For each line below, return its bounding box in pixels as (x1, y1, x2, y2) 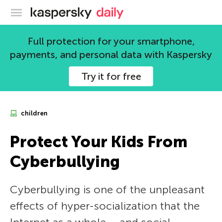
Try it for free (81, 70, 141, 82)
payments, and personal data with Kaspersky (10, 49, 212, 60)
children (19, 110, 48, 117)
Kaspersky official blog (92, 6, 171, 16)
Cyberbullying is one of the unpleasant (10, 183, 205, 196)
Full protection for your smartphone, (27, 35, 195, 47)
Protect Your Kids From (10, 132, 187, 151)
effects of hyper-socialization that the (10, 199, 200, 213)
